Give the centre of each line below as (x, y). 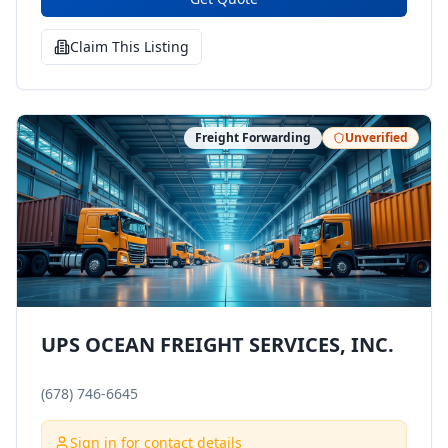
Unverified (376, 137)
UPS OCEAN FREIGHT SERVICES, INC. (217, 344)
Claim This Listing (129, 46)
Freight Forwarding (253, 137)
